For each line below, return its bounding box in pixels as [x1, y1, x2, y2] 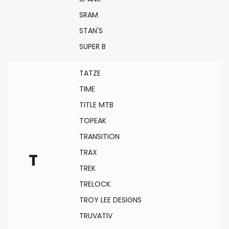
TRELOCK [79, 179, 110, 189]
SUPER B [79, 41, 106, 52]
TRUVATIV [79, 211, 112, 221]
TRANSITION [79, 131, 120, 142]
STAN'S [79, 26, 103, 36]
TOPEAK [79, 116, 106, 126]
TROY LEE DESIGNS [79, 195, 142, 205]
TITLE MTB [79, 100, 113, 110]
